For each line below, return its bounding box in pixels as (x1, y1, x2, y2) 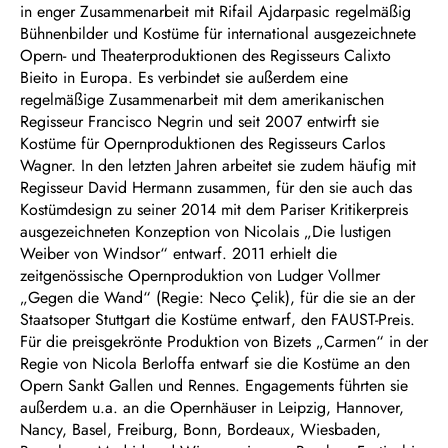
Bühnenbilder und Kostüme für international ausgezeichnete (20, 22, 416, 45)
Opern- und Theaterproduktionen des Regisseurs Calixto (20, 44, 391, 67)
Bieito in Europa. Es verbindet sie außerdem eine (20, 66, 348, 89)
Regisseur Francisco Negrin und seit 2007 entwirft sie (20, 110, 379, 133)
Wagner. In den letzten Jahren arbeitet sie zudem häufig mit (20, 154, 416, 177)
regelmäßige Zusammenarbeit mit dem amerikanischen (20, 88, 384, 111)
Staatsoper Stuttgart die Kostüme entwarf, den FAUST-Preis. (20, 308, 415, 331)
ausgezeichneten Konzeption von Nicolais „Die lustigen (20, 220, 391, 243)
